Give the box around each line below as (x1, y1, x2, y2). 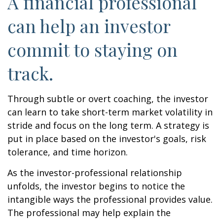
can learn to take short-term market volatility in (7, 106, 213, 118)
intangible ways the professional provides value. (7, 193, 213, 205)
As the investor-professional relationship (7, 167, 182, 179)
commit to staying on (7, 37, 178, 61)
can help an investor (7, 14, 170, 37)
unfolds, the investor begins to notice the (7, 180, 185, 192)
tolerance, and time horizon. (7, 146, 128, 158)
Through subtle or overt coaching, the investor (7, 93, 208, 105)
